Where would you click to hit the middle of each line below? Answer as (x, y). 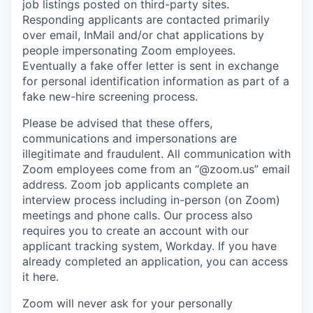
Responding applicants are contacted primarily (146, 19)
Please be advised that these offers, (117, 123)
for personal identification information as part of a (156, 81)
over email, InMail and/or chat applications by (143, 35)
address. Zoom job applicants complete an (136, 184)
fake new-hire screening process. (110, 96)
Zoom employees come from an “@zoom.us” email (156, 169)
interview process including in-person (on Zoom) (151, 199)
